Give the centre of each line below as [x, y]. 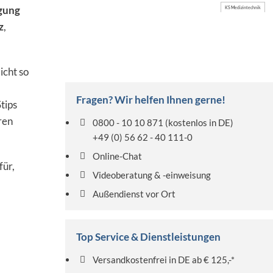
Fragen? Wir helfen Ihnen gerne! [151, 100]
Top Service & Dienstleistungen [149, 237]
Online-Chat [118, 156]
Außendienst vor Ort [134, 194]
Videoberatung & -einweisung [152, 175]
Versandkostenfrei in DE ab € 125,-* [164, 260]
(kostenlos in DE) [199, 122]
